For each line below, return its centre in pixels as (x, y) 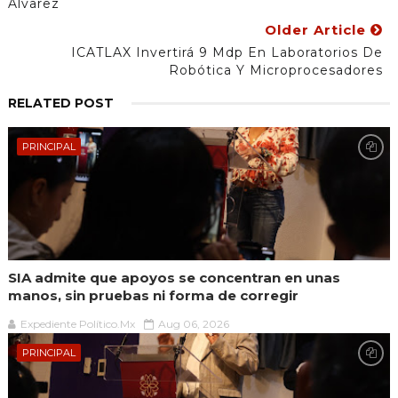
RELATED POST (60, 103)
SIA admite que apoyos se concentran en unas (174, 278)
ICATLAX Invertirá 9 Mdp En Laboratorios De (227, 53)
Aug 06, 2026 (193, 324)
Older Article (318, 30)
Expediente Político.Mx (77, 324)
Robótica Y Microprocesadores (276, 71)
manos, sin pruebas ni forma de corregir (153, 296)
